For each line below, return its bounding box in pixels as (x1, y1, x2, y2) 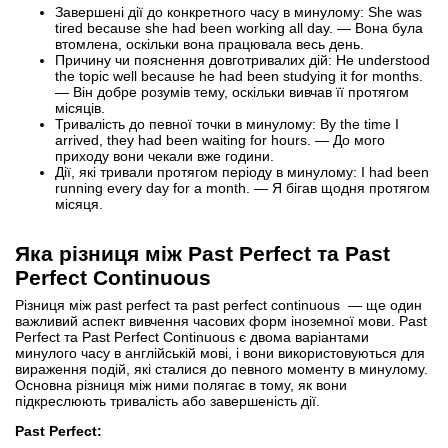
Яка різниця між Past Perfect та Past (15, 241, 390, 265)
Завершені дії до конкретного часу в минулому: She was (55, 3, 422, 20)
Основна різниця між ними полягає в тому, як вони (15, 376, 347, 393)
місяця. (55, 195, 103, 212)
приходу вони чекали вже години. (55, 147, 274, 164)
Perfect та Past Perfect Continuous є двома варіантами (15, 328, 369, 345)
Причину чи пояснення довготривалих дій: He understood (55, 51, 430, 68)
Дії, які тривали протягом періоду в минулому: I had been (55, 163, 429, 180)
